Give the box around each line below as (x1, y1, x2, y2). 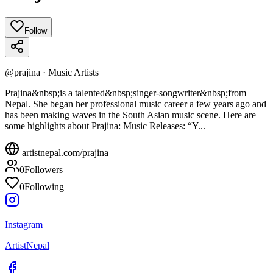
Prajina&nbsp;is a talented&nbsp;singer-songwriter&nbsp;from (5, 87, 246, 98)
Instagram (5, 219, 43, 230)
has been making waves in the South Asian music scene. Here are (5, 109, 256, 120)
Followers (24, 164, 63, 175)
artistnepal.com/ (19, 147, 82, 158)
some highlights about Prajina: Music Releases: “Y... (5, 120, 205, 131)
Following (24, 181, 64, 192)
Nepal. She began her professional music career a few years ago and (5, 98, 266, 109)
